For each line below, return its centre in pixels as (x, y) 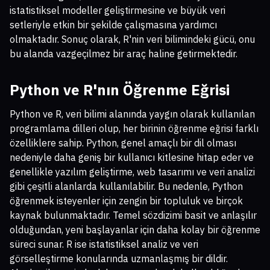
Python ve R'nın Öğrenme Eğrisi (120, 90)
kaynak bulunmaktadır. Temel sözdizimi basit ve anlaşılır (133, 215)
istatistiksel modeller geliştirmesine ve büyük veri (118, 11)
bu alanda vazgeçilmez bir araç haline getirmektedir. (124, 54)
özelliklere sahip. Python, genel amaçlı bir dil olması (123, 143)
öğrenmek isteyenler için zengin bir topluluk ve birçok (126, 201)
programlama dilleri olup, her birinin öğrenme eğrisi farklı (134, 129)
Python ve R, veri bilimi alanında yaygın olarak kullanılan (132, 114)
